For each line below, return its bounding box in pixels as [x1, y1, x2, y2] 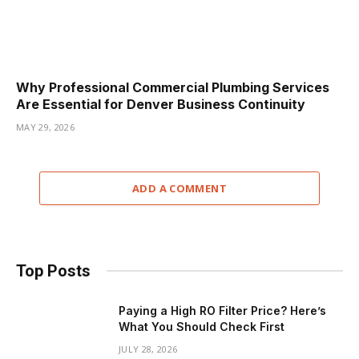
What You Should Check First [119, 319, 284, 333]
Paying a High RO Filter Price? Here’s [119, 303, 326, 317]
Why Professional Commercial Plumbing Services [16, 79, 329, 95]
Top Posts [16, 260, 91, 280]
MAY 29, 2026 [16, 120, 75, 133]
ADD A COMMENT [131, 180, 228, 196]
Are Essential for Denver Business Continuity [16, 95, 305, 112]
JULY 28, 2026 [119, 342, 178, 355]
